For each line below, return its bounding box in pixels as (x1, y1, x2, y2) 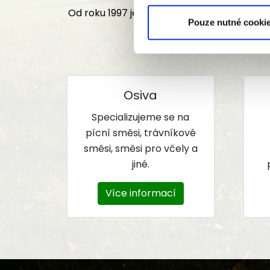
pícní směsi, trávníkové (85, 126, 196, 140)
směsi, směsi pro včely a (83, 142, 198, 155)
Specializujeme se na (92, 110, 190, 124)
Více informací (105, 186, 176, 200)
